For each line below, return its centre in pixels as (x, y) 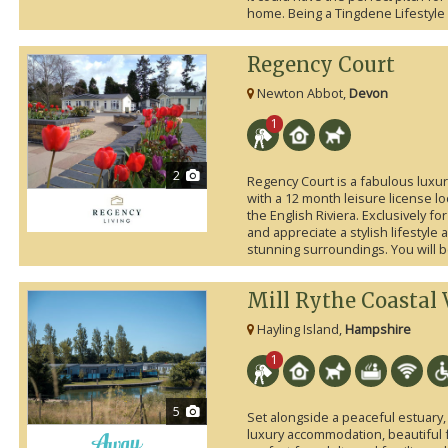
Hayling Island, (299, 329)
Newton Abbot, (301, 93)
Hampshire (377, 329)
